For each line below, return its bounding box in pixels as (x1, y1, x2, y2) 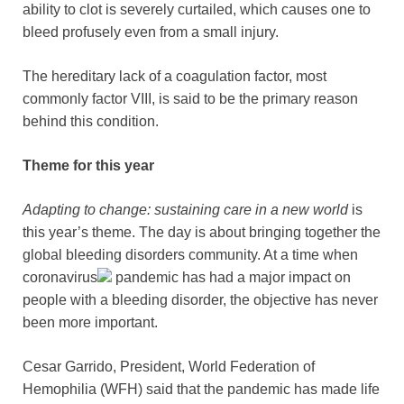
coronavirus (23, 269, 97, 285)
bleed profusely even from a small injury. (23, 23, 279, 40)
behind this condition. (23, 113, 159, 129)
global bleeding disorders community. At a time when (23, 246, 358, 262)
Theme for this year (23, 157, 154, 173)
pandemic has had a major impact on (112, 269, 351, 285)
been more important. (23, 314, 158, 330)
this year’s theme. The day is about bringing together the (23, 224, 381, 240)
